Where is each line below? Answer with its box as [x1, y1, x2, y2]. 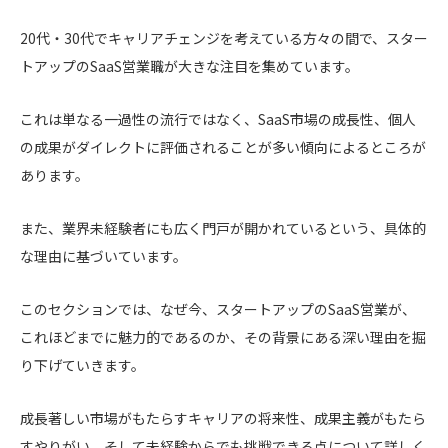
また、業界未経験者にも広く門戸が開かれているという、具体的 [20, 217, 426, 238]
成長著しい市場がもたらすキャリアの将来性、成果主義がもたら [20, 407, 426, 428]
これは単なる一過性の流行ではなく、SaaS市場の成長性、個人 [20, 108, 416, 129]
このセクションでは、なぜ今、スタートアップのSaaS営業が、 [20, 298, 416, 319]
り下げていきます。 [20, 354, 145, 375]
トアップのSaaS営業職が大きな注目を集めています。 [20, 55, 359, 76]
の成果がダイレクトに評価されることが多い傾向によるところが [20, 136, 426, 157]
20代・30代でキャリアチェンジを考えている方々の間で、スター [20, 27, 428, 48]
